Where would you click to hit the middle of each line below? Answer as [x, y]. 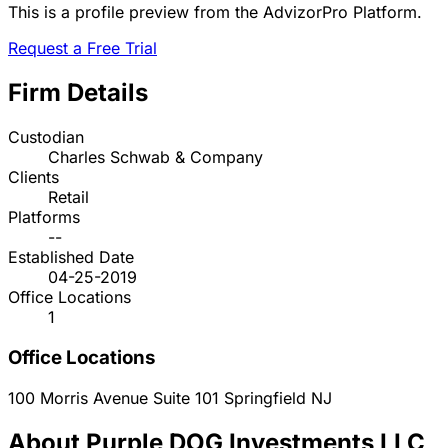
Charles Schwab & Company [155, 157]
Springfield [265, 397]
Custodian [46, 137]
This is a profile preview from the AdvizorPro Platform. [215, 12]
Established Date [71, 257]
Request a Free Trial [82, 48]
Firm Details [78, 93]
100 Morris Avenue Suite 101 [116, 397]
